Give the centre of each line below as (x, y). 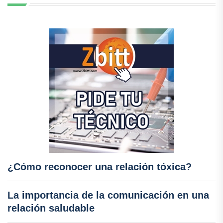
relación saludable (51, 208)
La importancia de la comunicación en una (108, 195)
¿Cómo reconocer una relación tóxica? (100, 167)
